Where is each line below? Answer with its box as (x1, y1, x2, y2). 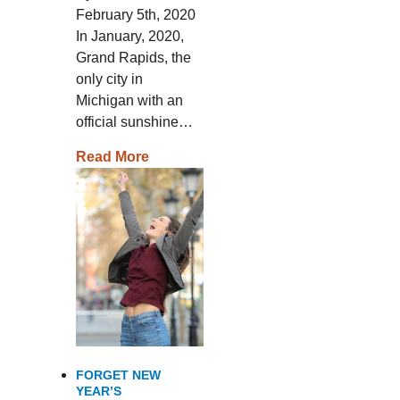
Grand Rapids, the (75, 50, 191, 65)
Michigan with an (75, 93, 183, 108)
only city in (75, 71, 143, 87)
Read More (75, 149, 149, 164)
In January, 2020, (75, 29, 184, 44)
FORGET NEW (75, 368, 161, 382)
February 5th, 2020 (75, 7, 196, 22)
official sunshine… (75, 114, 193, 129)
